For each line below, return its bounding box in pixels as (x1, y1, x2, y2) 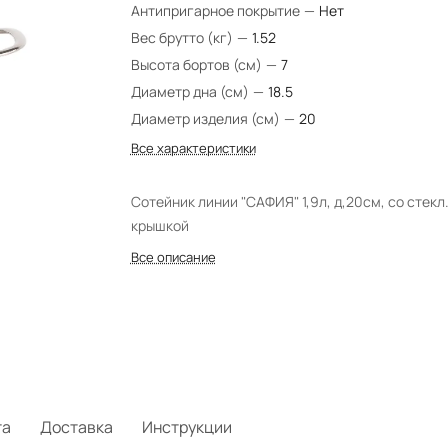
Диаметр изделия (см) (130, 109, 283, 128)
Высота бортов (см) (130, 55, 265, 74)
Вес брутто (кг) (130, 28, 236, 47)
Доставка (40, 416, 113, 438)
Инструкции (142, 416, 232, 438)
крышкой (130, 216, 189, 235)
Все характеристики (130, 139, 256, 157)
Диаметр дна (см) (130, 82, 252, 101)
